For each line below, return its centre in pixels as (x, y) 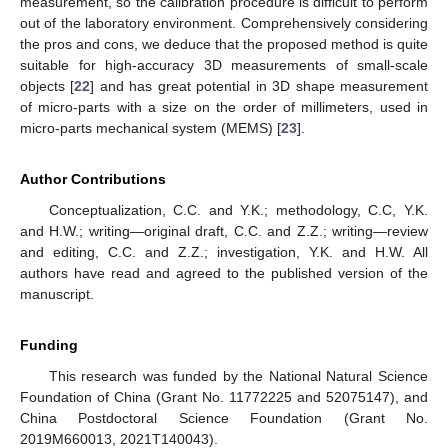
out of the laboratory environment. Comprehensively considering (224, 22)
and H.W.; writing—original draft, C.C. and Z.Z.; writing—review (224, 230)
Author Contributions (93, 178)
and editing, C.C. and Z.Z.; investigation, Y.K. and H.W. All (224, 251)
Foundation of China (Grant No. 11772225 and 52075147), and (224, 396)
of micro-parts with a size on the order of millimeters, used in (224, 106)
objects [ (47, 85)
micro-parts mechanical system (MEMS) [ (150, 127)
